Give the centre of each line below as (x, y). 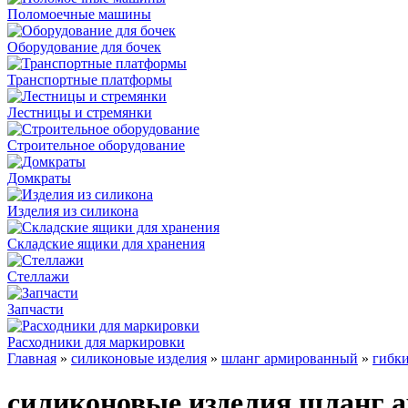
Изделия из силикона (73, 211)
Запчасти (36, 309)
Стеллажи (38, 276)
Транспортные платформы (90, 80)
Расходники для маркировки (96, 342)
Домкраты (39, 178)
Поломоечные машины (79, 14)
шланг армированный (290, 358)
